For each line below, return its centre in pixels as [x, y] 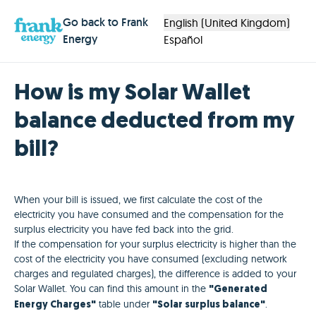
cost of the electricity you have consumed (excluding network [151, 259]
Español [183, 39]
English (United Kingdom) [227, 23]
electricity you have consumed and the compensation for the [149, 214]
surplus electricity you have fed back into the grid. [124, 229]
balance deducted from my [154, 122]
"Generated [238, 290]
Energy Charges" [55, 305]
